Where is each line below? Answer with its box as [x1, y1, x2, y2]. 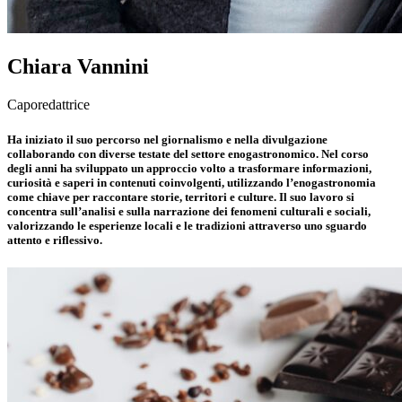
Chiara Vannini [7, 54, 149, 78]
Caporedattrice [7, 96, 90, 112]
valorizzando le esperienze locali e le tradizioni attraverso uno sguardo [7, 218, 367, 232]
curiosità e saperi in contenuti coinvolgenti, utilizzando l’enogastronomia [7, 175, 376, 189]
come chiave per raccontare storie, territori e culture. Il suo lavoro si [7, 189, 354, 204]
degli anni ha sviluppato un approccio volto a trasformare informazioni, [7, 161, 371, 175]
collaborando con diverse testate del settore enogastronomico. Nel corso [7, 146, 369, 161]
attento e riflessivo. [7, 232, 102, 247]
